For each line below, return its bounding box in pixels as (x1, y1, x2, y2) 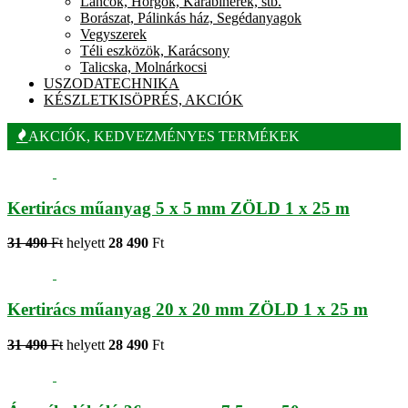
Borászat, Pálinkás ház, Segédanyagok (80, 9, 301, 25)
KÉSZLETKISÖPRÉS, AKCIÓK (44, 91, 243, 107)
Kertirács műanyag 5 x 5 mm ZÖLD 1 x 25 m (7, 198, 350, 218)
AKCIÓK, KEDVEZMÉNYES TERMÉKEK (28, 127, 300, 144)
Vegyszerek (80, 25, 147, 42)
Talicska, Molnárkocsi (80, 58, 207, 75)
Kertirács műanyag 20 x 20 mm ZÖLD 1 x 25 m (7, 300, 368, 320)
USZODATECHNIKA (44, 75, 179, 91)
